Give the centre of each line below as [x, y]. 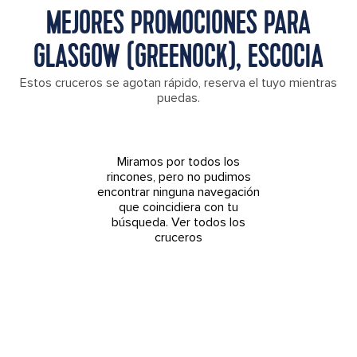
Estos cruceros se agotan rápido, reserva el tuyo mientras [178, 83]
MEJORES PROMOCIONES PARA [178, 25]
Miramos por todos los [178, 161]
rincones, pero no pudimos [178, 177]
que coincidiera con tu [178, 207]
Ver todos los [208, 222]
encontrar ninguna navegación [178, 192]
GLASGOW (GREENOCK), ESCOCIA [178, 59]
